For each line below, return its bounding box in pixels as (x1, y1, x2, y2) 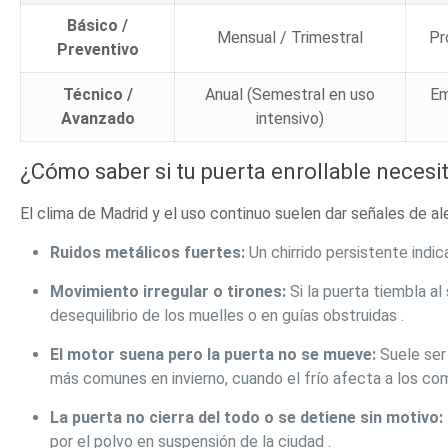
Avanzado (60, 109, 135, 129)
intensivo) (256, 109, 325, 129)
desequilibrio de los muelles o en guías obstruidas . (50, 306, 405, 326)
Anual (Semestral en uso (205, 85, 376, 105)
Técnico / (62, 85, 133, 105)
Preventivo (56, 40, 139, 60)
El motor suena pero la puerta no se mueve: (50, 345, 377, 365)
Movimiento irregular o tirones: (50, 282, 287, 302)
